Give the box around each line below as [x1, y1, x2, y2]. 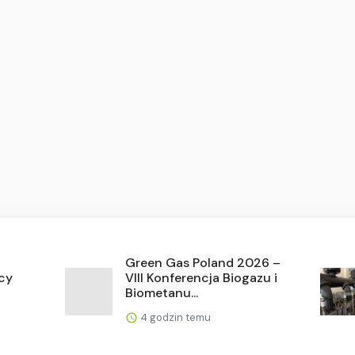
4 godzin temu [138, 310, 212, 324]
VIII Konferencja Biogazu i [125, 269, 278, 286]
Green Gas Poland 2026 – [125, 254, 281, 271]
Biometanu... [125, 284, 199, 301]
